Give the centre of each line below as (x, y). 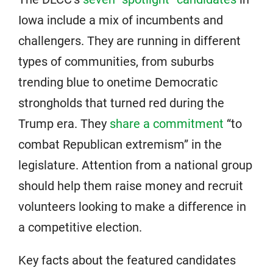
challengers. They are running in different (129, 41)
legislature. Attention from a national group (135, 165)
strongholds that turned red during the (121, 103)
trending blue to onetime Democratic (118, 83)
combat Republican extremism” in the (120, 145)
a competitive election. (80, 228)
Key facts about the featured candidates (127, 261)
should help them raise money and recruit (131, 186)
